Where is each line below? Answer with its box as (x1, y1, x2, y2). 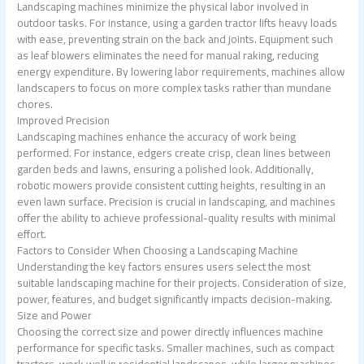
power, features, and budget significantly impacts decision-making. (17, 288, 333, 310)
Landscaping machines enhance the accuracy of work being (17, 126, 297, 148)
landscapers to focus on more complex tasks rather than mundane (17, 77, 332, 99)
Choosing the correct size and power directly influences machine (17, 321, 324, 343)
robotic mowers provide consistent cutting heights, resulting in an (17, 175, 327, 197)
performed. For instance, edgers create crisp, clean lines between (17, 142, 331, 164)
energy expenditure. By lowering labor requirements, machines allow (17, 61, 345, 83)
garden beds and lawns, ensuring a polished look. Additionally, (17, 158, 314, 180)
